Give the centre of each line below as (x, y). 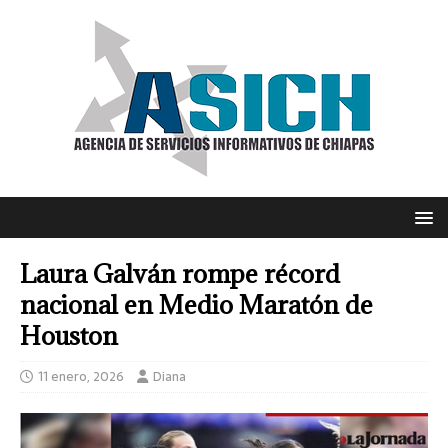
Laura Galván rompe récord (180, 273)
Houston (69, 335)
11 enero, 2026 (81, 376)
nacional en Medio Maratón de (196, 304)
